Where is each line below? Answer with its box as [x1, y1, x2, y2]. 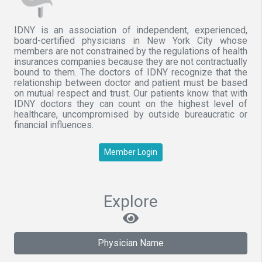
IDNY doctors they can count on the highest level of [14, 98, 247, 109]
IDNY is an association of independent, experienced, [14, 24, 247, 36]
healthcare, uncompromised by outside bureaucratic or [14, 108, 247, 120]
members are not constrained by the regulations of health [14, 45, 247, 57]
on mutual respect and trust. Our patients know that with [14, 87, 247, 99]
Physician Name [98, 237, 164, 249]
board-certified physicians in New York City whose [14, 35, 247, 46]
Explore [104, 191, 158, 211]
